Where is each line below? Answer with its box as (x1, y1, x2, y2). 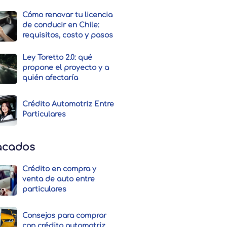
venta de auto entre (22, 175, 95, 183)
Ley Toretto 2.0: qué (22, 54, 93, 62)
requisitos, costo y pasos (22, 31, 113, 40)
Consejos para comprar (22, 212, 107, 220)
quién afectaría (22, 74, 79, 82)
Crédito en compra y (22, 165, 97, 173)
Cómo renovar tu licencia (22, 11, 113, 19)
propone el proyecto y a (22, 64, 109, 72)
